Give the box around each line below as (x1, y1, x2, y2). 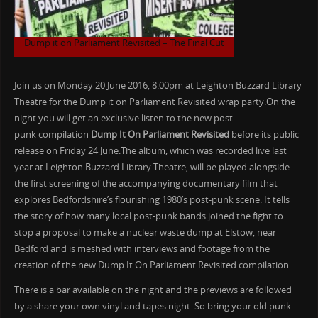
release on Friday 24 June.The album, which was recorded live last (13, 144, 287, 157)
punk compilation (13, 128, 91, 141)
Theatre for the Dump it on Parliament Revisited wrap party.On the (13, 95, 295, 108)
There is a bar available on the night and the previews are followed (13, 284, 292, 297)
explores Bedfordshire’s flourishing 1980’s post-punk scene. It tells (13, 193, 290, 206)
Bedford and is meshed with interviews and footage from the (13, 242, 270, 255)
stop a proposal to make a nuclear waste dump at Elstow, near (13, 226, 276, 238)
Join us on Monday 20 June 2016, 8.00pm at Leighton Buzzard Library (13, 79, 302, 92)
